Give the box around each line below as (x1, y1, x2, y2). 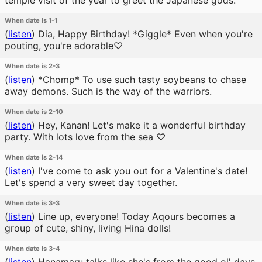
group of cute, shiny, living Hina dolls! (5, 222, 171, 234)
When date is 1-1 (5, 16, 57, 25)
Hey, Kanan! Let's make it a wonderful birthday (35, 119, 246, 131)
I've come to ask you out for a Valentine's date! (35, 165, 247, 177)
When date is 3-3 (5, 199, 60, 207)
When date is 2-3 (5, 62, 60, 70)
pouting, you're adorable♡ (5, 40, 123, 51)
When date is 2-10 (5, 108, 63, 116)
